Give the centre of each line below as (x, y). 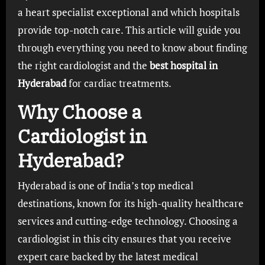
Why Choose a (79, 112)
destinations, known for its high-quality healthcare (130, 203)
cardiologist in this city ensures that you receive (124, 238)
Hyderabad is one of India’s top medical (105, 185)
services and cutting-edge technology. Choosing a (127, 221)
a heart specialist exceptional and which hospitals (128, 12)
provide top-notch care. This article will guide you (129, 30)
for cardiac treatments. (119, 83)
